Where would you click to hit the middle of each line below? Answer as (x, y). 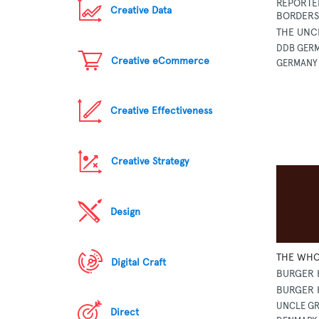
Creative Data (141, 10)
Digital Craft (139, 262)
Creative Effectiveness (162, 111)
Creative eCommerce (161, 61)
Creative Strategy (150, 162)
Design (126, 211)
